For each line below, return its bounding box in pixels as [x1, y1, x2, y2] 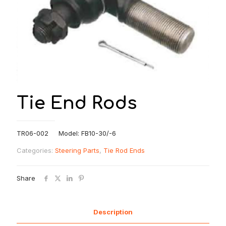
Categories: [17, 146, 55, 154]
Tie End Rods [17, 93, 137, 113]
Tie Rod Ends [103, 146, 145, 154]
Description [93, 207, 133, 216]
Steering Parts [55, 146, 99, 154]
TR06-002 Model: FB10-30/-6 [17, 129, 116, 137]
